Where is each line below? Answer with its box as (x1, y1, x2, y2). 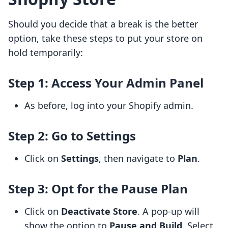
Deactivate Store (61, 205, 137, 218)
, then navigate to (99, 152, 178, 165)
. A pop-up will (137, 205, 199, 218)
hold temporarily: (8, 46, 83, 59)
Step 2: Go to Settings (8, 127, 136, 145)
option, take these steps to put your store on (8, 32, 203, 45)
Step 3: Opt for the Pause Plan (8, 180, 188, 197)
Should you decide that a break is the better (8, 18, 198, 31)
